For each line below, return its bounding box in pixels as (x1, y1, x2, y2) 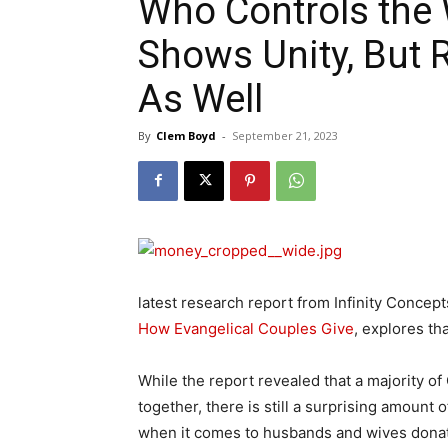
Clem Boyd (156, 127, 216, 143)
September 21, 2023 (232, 127, 338, 143)
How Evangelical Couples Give (138, 318, 354, 338)
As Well (138, 76, 263, 121)
